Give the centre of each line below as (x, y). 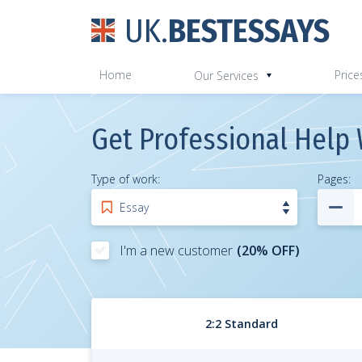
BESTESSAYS (249, 32)
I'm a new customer (176, 250)
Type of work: (126, 179)
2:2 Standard (241, 324)
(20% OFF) (268, 250)
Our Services (227, 75)
